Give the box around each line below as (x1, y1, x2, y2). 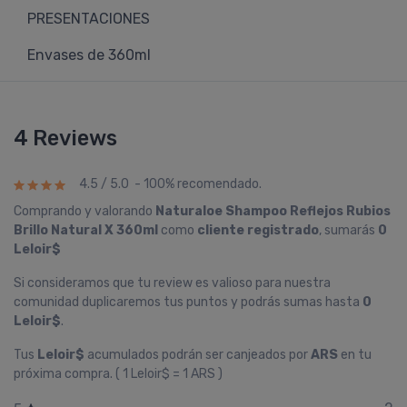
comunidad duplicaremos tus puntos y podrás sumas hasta (14, 294, 362, 310)
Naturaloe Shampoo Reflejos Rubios (155, 203, 391, 219)
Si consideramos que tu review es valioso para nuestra (14, 275, 331, 291)
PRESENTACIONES (27, 10, 150, 27)
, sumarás (319, 223, 378, 238)
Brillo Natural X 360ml (14, 223, 158, 238)
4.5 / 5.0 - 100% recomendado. (79, 176, 262, 193)
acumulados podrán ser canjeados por (84, 347, 311, 362)
